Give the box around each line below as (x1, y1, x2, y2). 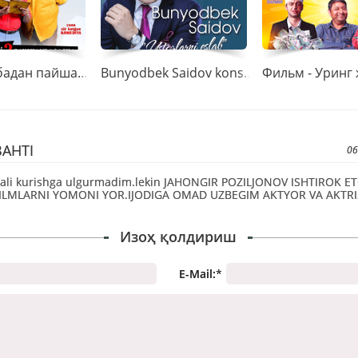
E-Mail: (179, 265, 216, 281)
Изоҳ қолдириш (120, 227, 237, 246)
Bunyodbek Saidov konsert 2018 (244, 64, 254, 82)
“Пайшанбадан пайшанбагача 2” (78, 64, 88, 82)
